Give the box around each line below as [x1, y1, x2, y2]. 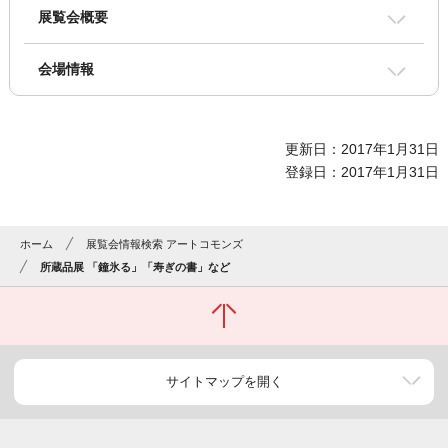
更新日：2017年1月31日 [285, 141, 440, 158]
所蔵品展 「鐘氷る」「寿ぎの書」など [40, 261, 231, 274]
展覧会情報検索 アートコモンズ [86, 238, 244, 251]
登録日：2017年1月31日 [285, 164, 440, 181]
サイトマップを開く [165, 374, 283, 390]
